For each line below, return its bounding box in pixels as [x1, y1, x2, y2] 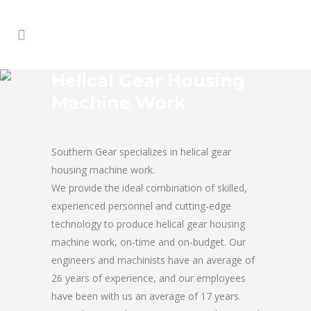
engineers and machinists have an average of [51, 253, 255, 267]
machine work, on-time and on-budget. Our [51, 235, 246, 249]
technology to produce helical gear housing [51, 217, 245, 230]
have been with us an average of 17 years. [51, 289, 241, 303]
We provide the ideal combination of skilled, [51, 181, 247, 194]
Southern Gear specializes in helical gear [51, 145, 231, 158]
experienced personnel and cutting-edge [51, 199, 231, 212]
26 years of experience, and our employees [51, 271, 246, 285]
